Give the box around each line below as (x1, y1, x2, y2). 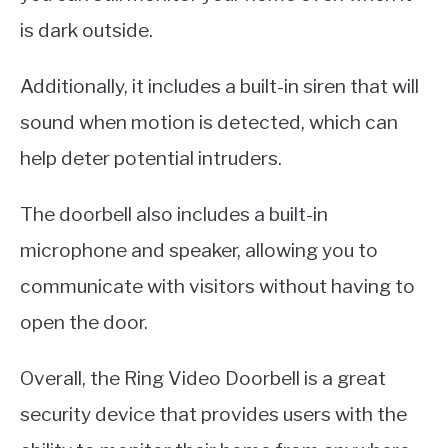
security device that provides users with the (20, 401, 407, 426)
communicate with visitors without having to (20, 273, 415, 298)
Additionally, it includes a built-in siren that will (20, 73, 419, 98)
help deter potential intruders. (20, 145, 282, 170)
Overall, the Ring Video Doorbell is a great (20, 365, 386, 390)
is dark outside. (20, 17, 153, 42)
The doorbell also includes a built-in (20, 201, 328, 226)
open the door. (20, 309, 148, 334)
